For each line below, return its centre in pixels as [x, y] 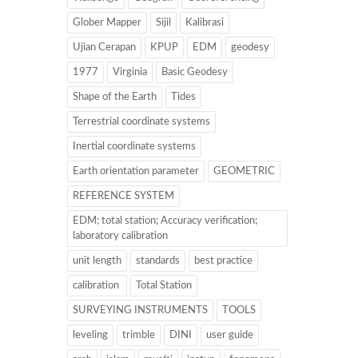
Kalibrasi [205, 23]
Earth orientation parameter [136, 172]
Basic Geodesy [195, 73]
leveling [90, 336]
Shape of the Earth [115, 97]
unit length [97, 261]
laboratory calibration [120, 237]
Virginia [130, 73]
